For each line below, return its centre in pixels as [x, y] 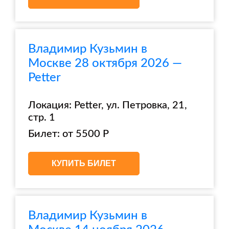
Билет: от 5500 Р [68, 134]
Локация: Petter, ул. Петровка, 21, [108, 105]
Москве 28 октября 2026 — [105, 63]
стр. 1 [42, 118]
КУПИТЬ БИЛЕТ [84, 163]
